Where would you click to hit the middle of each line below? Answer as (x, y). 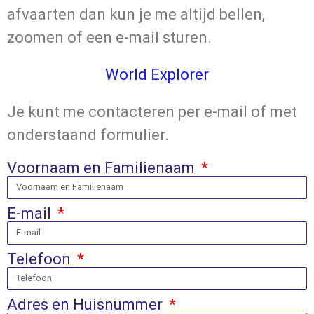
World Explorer (157, 74)
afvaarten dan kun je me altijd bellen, (136, 14)
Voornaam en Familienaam (103, 168)
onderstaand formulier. (90, 135)
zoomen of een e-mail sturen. (109, 37)
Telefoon (41, 259)
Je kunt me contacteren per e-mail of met (152, 111)
